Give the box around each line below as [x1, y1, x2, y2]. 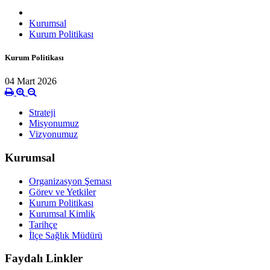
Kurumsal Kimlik [29, 208, 95, 219]
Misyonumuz [29, 118, 79, 129]
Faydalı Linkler [5, 252, 83, 265]
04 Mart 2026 [5, 76, 57, 87]
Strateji [29, 107, 55, 118]
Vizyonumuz [29, 129, 78, 140]
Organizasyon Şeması [29, 175, 111, 186]
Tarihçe [29, 219, 57, 230]
